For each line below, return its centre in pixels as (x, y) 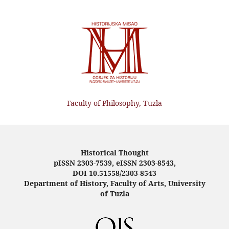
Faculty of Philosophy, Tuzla (114, 103)
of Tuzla (114, 193)
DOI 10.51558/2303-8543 (114, 173)
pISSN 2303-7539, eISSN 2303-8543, (114, 163)
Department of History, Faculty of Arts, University (114, 183)
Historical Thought (114, 152)
